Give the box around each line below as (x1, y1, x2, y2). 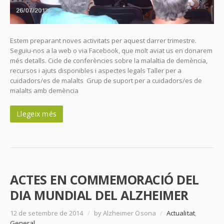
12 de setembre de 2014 (10, 208, 85, 218)
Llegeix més (16, 109, 57, 119)
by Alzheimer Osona (92, 208, 157, 218)
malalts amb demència (10, 86, 78, 95)
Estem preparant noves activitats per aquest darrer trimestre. (10, 36, 196, 45)
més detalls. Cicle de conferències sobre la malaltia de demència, (10, 56, 207, 65)
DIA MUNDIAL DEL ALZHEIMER (10, 186, 188, 204)
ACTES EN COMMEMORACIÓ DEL (10, 171, 199, 188)
